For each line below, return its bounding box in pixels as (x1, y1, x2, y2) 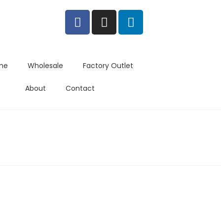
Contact (66, 83, 95, 93)
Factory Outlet (82, 61, 133, 71)
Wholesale (27, 61, 63, 71)
